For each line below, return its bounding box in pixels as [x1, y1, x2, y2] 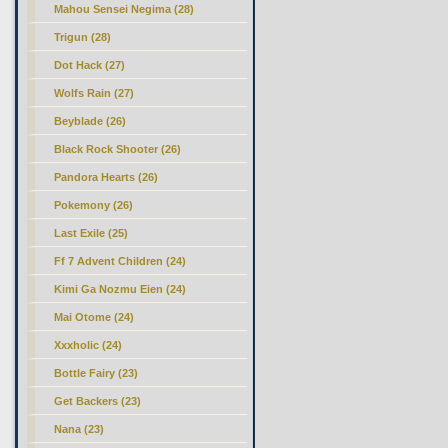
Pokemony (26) [54, 199, 134, 211]
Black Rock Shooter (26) [54, 143, 182, 155]
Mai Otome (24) [54, 311, 135, 323]
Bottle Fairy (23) [54, 367, 139, 379]
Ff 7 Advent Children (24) [54, 255, 187, 267]
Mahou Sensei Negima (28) [54, 3, 195, 15]
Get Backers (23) [54, 395, 142, 407]
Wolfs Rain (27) [54, 87, 135, 99]
